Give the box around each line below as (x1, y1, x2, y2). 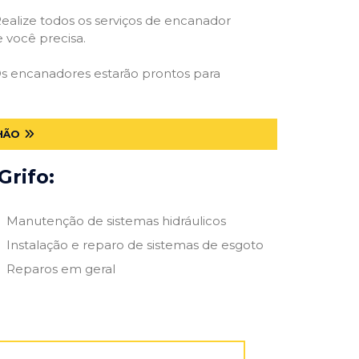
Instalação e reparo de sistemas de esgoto (6, 236, 264, 252)
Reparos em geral (6, 260, 115, 276)
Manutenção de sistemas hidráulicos (6, 212, 226, 228)
